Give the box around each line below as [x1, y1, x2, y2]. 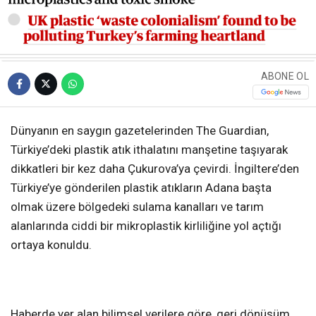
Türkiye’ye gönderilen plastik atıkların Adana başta [11, 181, 272, 195]
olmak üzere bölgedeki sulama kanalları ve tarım [11, 200, 264, 214]
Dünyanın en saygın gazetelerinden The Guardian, [11, 123, 269, 138]
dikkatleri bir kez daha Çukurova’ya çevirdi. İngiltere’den [11, 162, 299, 176]
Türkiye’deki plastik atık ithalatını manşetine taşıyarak [11, 142, 288, 157]
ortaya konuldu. [11, 238, 92, 253]
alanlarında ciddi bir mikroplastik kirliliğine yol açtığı [11, 219, 281, 233]
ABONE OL [260, 70, 309, 82]
